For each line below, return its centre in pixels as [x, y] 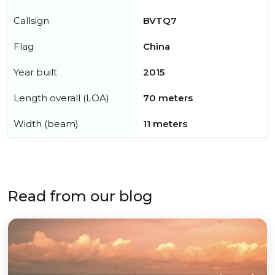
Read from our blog [80, 196]
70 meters [168, 98]
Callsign [31, 21]
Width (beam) [46, 124]
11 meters [165, 124]
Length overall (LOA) [61, 98]
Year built [35, 72]
